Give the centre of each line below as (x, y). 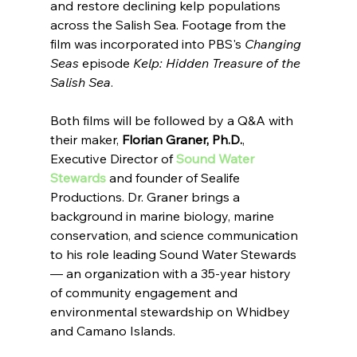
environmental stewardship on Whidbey (171, 311)
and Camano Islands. (112, 330)
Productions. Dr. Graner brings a (146, 196)
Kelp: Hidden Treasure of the (218, 63)
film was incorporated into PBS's (147, 43)
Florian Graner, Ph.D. (182, 139)
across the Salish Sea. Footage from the (169, 24)
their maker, (86, 139)
